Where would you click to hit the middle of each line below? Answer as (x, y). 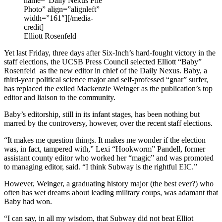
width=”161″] (46, 18)
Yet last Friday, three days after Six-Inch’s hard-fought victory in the (110, 53)
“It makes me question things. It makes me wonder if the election (105, 140)
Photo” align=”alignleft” (62, 9)
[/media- (80, 18)
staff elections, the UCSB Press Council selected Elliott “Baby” (103, 61)
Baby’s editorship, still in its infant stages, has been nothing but (102, 114)
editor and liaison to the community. (60, 97)
